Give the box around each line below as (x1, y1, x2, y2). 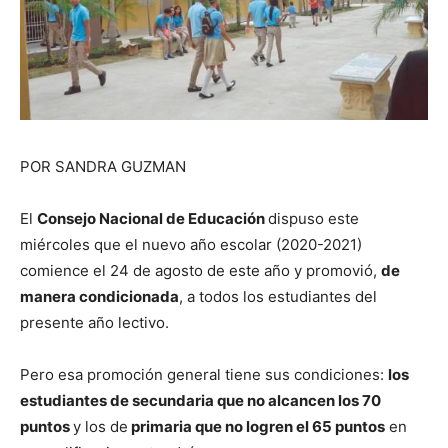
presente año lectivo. (20, 312, 169, 332)
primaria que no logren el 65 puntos (128, 416, 385, 436)
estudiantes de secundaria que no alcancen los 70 (20, 390, 381, 410)
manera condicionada (20, 286, 179, 306)
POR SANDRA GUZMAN (20, 156, 186, 176)
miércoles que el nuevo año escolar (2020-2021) (20, 234, 362, 254)
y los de (73, 416, 128, 436)
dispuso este (268, 208, 359, 228)
